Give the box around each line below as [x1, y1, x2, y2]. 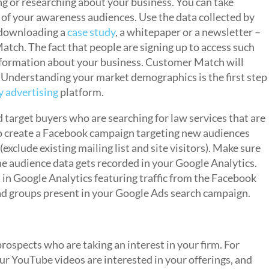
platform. [58, 85, 104, 98]
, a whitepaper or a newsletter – [115, 25, 261, 38]
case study [65, 25, 115, 38]
